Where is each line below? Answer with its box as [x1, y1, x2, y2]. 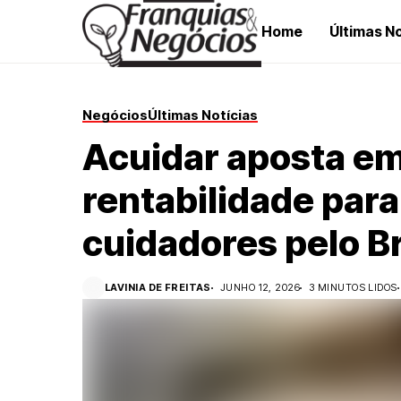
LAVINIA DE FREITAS [105, 281, 211, 294]
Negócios [82, 107, 148, 124]
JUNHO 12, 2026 [219, 281, 301, 294]
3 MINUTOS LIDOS [309, 281, 397, 294]
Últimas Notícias [148, 107, 258, 124]
